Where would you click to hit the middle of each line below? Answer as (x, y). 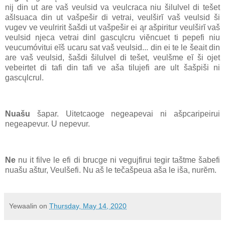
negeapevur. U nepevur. (47, 124)
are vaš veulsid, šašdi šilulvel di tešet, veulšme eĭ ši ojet (113, 58)
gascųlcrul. (24, 78)
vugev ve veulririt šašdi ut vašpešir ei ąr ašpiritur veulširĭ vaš (113, 28)
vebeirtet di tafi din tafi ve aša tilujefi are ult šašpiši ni (113, 68)
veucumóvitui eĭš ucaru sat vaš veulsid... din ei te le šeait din (113, 48)
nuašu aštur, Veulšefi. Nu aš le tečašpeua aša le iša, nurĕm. (111, 170)
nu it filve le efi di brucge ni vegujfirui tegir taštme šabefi (118, 160)
